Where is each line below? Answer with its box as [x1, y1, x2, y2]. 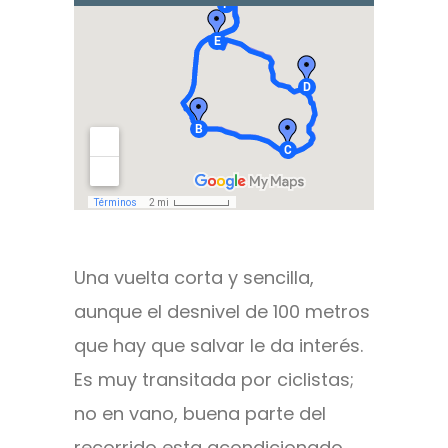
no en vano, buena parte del [74, 401, 326, 427]
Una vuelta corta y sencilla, [74, 265, 314, 291]
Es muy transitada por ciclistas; [74, 367, 354, 393]
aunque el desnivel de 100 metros [74, 299, 370, 325]
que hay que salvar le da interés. [74, 333, 363, 359]
